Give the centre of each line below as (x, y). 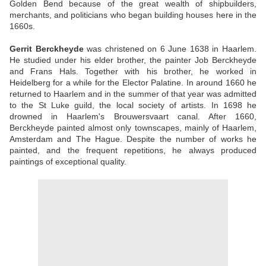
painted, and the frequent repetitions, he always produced (133, 151)
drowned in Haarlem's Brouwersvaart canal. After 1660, (133, 117)
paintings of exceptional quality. (68, 162)
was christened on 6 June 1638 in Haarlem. (170, 49)
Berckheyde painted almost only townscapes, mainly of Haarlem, (133, 128)
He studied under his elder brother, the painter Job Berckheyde (133, 60)
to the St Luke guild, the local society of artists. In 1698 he (133, 105)
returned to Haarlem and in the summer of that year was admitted (133, 94)
